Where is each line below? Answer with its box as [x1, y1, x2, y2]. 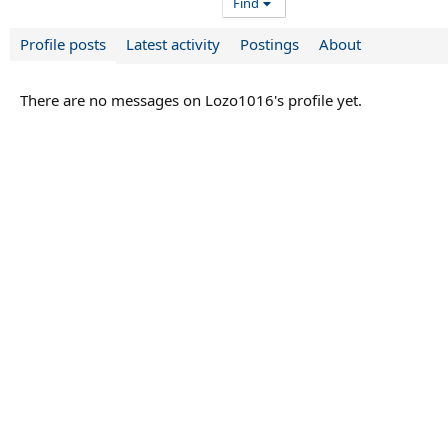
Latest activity [126, 34, 220, 55]
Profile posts [20, 34, 106, 55]
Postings [240, 34, 299, 55]
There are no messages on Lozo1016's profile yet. [20, 90, 362, 111]
